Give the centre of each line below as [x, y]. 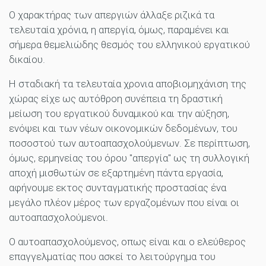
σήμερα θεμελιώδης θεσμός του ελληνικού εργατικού [129, 45]
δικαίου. [27, 60]
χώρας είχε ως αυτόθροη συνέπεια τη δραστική [116, 99]
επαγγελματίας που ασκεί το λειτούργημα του [112, 257]
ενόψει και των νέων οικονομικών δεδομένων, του [123, 129]
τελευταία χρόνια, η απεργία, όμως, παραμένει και [119, 30]
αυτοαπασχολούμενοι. [58, 218]
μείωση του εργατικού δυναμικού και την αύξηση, [119, 114]
